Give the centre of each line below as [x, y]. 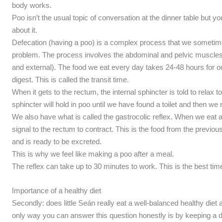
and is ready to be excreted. [56, 141]
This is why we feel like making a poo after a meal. [93, 154]
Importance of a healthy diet [56, 190]
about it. [24, 30]
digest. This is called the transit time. [70, 79]
